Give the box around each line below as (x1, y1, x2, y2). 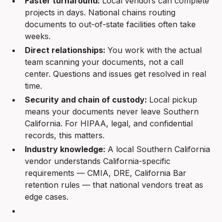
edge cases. (25, 191, 69, 202)
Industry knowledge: (25, 144, 108, 154)
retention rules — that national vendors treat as (25, 179, 204, 190)
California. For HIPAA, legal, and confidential (25, 118, 193, 128)
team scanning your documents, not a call (25, 56, 184, 67)
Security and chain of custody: (25, 94, 150, 105)
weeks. (25, 31, 51, 41)
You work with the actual (108, 45, 202, 55)
